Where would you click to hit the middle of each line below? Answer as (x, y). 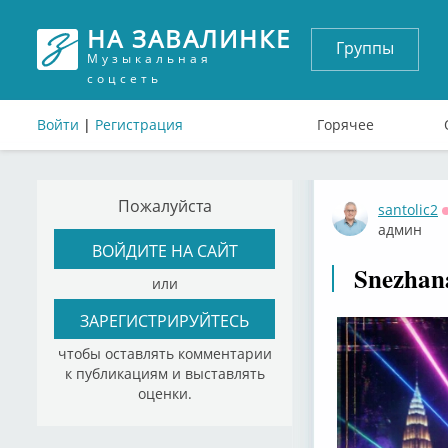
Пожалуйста (164, 205)
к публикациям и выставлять (164, 373)
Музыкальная (149, 58)
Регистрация (139, 124)
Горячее (345, 124)
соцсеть (124, 78)
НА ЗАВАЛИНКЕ (189, 38)
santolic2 (408, 209)
